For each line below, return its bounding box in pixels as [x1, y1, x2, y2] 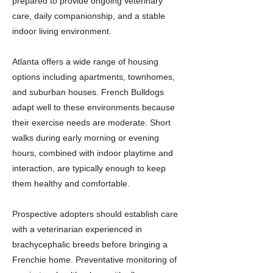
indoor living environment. [12, 26, 112, 36]
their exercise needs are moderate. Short [12, 118, 171, 127]
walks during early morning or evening [12, 133, 159, 143]
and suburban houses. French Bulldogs [12, 87, 164, 97]
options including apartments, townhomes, [12, 72, 175, 82]
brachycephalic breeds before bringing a [12, 239, 168, 249]
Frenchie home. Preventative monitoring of [12, 255, 177, 264]
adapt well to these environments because [12, 102, 175, 112]
